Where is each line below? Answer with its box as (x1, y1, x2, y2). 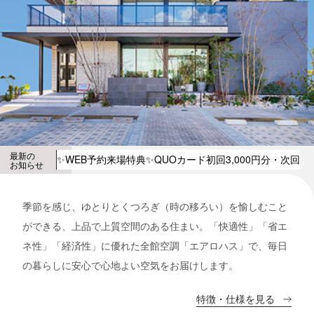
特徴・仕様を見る (196, 291, 275, 306)
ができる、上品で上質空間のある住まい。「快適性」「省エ (22, 218, 287, 233)
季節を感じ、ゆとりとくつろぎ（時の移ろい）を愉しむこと (22, 198, 287, 213)
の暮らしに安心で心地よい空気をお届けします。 (22, 257, 238, 272)
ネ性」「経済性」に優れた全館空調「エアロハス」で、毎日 (22, 238, 287, 252)
